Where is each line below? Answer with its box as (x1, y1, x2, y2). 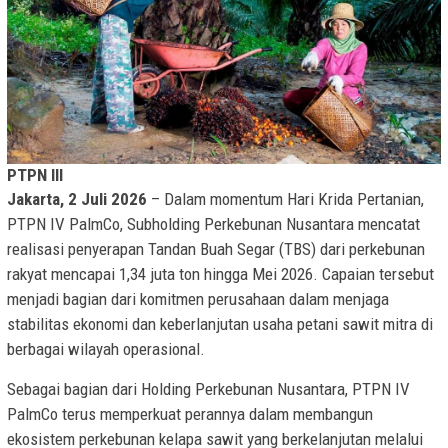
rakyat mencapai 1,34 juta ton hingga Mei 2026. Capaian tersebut (7, 264, 434, 285)
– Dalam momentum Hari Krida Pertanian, (147, 189, 424, 210)
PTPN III (7, 165, 63, 186)
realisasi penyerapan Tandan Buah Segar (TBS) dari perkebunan (7, 239, 425, 260)
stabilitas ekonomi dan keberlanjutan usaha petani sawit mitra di (7, 314, 433, 335)
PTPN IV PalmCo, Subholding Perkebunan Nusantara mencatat (7, 214, 420, 235)
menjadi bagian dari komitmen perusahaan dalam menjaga (7, 289, 389, 310)
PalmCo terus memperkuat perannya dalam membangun (7, 404, 373, 425)
